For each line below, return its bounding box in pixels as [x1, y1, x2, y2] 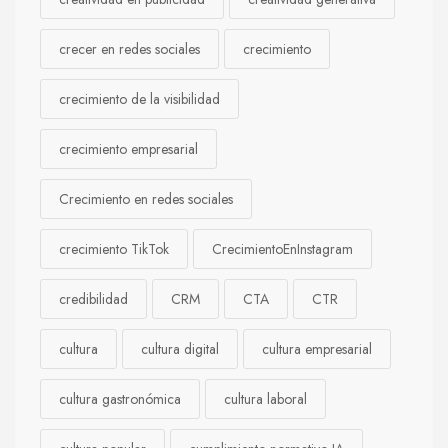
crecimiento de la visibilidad [59, 89, 220, 109]
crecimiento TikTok [59, 239, 169, 259]
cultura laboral [224, 389, 307, 409]
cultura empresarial [262, 339, 372, 359]
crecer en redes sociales [59, 39, 200, 59]
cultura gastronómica [59, 389, 181, 409]
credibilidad [59, 289, 128, 309]
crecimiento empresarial [59, 139, 198, 159]
